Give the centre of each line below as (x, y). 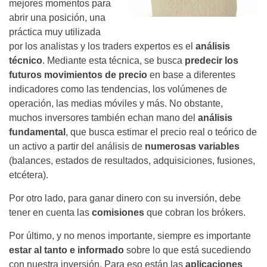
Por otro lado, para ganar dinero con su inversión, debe (125, 198)
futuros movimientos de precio (78, 75)
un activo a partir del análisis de (77, 147)
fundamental (37, 132)
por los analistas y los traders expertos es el (102, 46)
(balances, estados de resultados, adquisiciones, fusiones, (132, 161)
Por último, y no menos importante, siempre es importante (130, 236)
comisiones (118, 213)
